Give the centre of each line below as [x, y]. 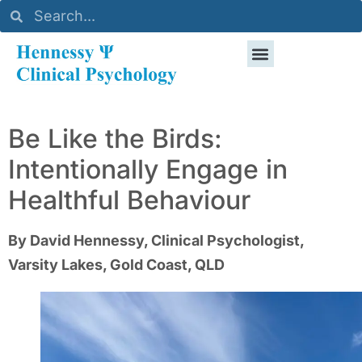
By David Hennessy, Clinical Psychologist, [156, 240]
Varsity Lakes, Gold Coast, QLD [116, 264]
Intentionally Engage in [148, 169]
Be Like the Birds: [115, 138]
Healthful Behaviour [129, 200]
